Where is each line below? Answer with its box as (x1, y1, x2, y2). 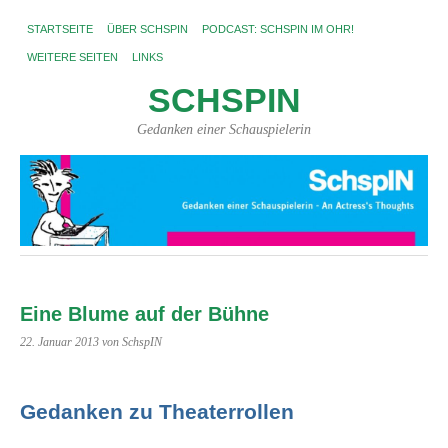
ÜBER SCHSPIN (107, 23, 188, 35)
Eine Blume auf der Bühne (20, 303, 269, 326)
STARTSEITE (27, 23, 93, 35)
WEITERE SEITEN (27, 51, 118, 63)
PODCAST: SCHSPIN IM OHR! (202, 23, 354, 35)
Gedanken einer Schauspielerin (137, 121, 311, 137)
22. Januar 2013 (20, 335, 99, 350)
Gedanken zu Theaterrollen (20, 400, 294, 425)
